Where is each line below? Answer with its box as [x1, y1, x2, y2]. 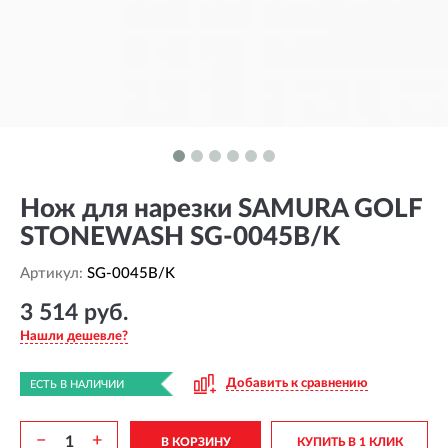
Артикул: [20, 266, 87, 281]
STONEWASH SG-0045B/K [20, 224, 340, 250]
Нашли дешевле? [20, 330, 128, 344]
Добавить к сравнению [226, 377, 368, 390]
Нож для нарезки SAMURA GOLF [20, 196, 422, 222]
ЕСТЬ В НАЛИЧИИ [30, 379, 124, 390]
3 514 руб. [20, 301, 128, 324]
